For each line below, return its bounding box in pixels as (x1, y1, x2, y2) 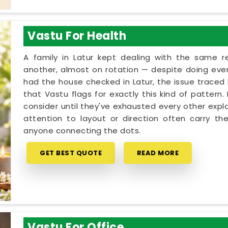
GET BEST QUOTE (40, 148, 102, 158)
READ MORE (136, 148, 179, 158)
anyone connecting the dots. (23, 125, 141, 136)
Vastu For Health (27, 27, 127, 44)
